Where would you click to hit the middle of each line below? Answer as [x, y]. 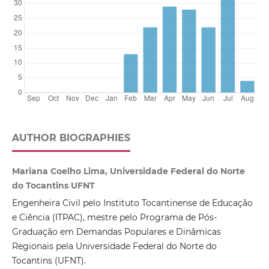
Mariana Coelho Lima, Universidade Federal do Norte [128, 171]
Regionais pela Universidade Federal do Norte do [114, 246]
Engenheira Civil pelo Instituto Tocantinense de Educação [132, 203]
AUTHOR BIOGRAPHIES [71, 138]
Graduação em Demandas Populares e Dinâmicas [116, 232]
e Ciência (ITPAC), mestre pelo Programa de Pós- [114, 218]
